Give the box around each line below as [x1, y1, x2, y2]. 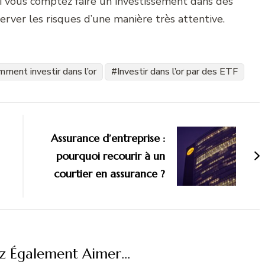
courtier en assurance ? [54, 166, 165, 180]
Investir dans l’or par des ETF [117, 64, 238, 78]
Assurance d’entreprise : [51, 131, 165, 145]
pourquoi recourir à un [56, 148, 165, 163]
